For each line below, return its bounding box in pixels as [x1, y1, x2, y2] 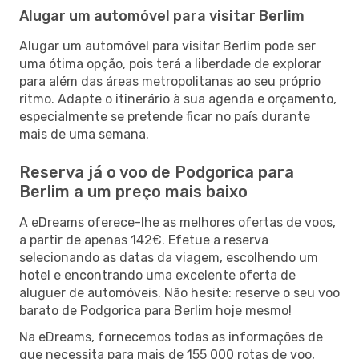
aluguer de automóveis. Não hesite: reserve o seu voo [19, 284, 340, 301]
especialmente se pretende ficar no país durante [19, 108, 310, 124]
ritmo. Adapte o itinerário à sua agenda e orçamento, [19, 91, 337, 107]
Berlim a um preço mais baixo [19, 181, 248, 201]
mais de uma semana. [19, 126, 149, 142]
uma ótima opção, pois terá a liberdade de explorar [19, 55, 321, 71]
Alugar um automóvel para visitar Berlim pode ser [19, 38, 316, 54]
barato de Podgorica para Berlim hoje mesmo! [19, 302, 292, 318]
